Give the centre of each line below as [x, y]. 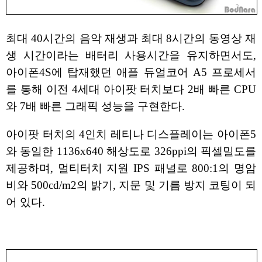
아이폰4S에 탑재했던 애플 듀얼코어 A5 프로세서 [131, 73]
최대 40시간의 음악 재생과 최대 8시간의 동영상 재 [131, 39]
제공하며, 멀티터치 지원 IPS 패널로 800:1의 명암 [131, 168]
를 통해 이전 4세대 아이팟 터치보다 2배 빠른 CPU [131, 89]
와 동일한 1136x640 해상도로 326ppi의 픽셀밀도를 [131, 151]
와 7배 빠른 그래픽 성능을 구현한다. [95, 106]
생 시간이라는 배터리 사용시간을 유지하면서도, [131, 56]
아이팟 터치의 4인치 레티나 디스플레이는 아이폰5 [131, 134]
